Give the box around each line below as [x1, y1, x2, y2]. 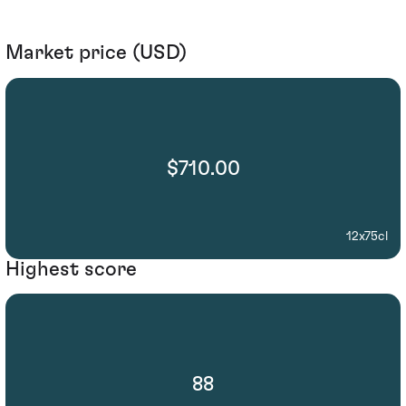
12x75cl [346, 229, 388, 243]
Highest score [5, 258, 137, 279]
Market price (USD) [5, 43, 187, 63]
